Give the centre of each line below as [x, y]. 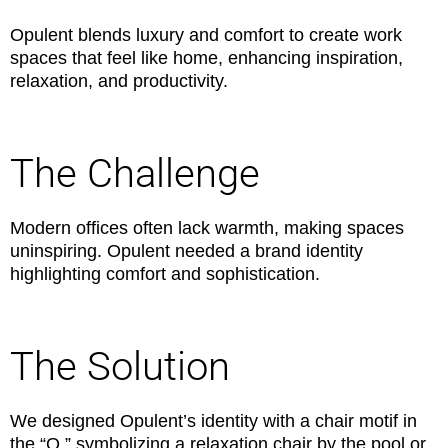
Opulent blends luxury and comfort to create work [206, 35]
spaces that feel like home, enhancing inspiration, [206, 58]
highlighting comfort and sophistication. [165, 274]
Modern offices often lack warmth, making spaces [207, 228]
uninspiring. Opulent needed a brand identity [186, 251]
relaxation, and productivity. [119, 81]
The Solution [120, 366]
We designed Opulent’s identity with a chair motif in [213, 421]
